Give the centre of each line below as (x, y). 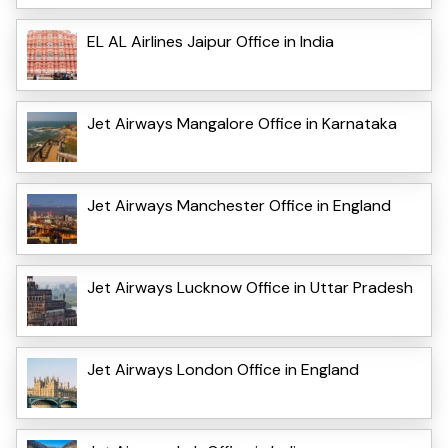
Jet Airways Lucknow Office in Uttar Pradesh (250, 287)
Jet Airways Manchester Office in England (239, 205)
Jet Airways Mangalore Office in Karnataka (242, 123)
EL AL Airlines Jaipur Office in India (210, 41)
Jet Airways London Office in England (223, 369)
